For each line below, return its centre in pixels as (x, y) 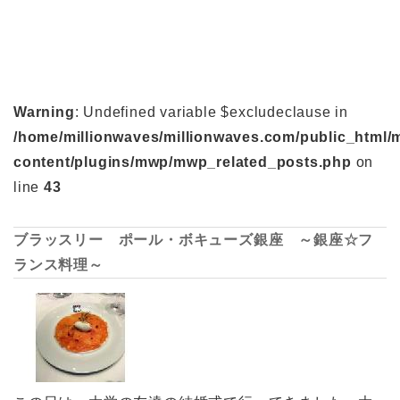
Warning (44, 112)
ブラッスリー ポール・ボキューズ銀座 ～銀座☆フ (194, 239)
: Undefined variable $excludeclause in (212, 112)
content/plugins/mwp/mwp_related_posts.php (183, 162)
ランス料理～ (58, 264)
